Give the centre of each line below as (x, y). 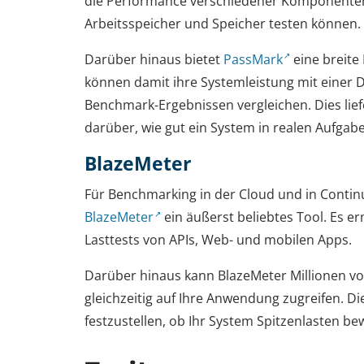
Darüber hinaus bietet (154, 59)
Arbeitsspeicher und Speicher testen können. (223, 23)
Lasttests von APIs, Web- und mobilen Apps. (218, 239)
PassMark (253, 59)
